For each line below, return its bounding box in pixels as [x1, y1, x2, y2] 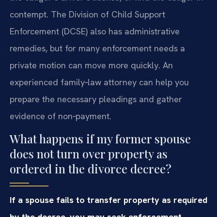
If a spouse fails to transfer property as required [10, 194, 207, 206]
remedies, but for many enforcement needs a [10, 42, 185, 54]
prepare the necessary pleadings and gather [10, 93, 182, 105]
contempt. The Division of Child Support [10, 8, 165, 20]
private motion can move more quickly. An [10, 59, 173, 71]
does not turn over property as [10, 146, 168, 162]
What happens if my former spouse [10, 131, 191, 147]
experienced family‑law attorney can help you [10, 76, 189, 88]
